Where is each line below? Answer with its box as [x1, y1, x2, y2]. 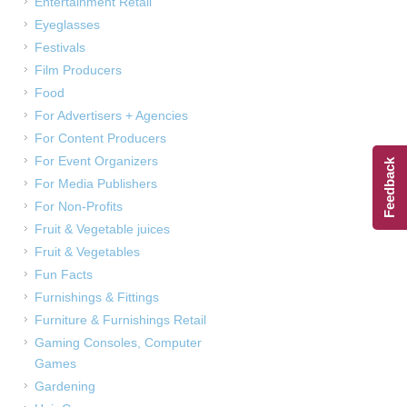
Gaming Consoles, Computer [35, 335, 202, 350]
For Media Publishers [35, 176, 157, 191]
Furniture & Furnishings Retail [35, 313, 206, 327]
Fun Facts [35, 267, 93, 282]
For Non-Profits [35, 199, 123, 213]
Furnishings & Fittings [35, 290, 159, 304]
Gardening [35, 379, 95, 393]
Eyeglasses [35, 17, 100, 32]
